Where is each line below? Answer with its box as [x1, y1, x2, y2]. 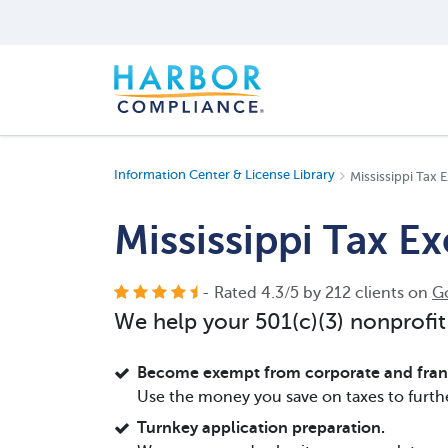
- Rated [202, 284, 261, 302]
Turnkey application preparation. [137, 418, 385, 437]
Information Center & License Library [114, 168, 335, 182]
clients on [351, 284, 432, 302]
